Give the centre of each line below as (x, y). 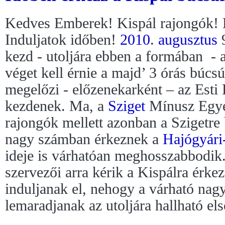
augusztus (188, 40)
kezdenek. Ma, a (57, 106)
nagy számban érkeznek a (84, 139)
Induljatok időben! (63, 40)
